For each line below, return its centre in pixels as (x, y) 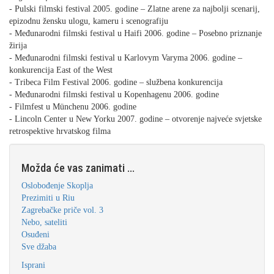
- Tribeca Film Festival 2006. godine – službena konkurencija (116, 82)
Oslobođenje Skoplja (57, 186)
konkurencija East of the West (61, 70)
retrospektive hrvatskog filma (60, 131)
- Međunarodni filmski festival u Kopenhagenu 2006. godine (114, 94)
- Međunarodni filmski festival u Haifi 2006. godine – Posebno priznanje (135, 33)
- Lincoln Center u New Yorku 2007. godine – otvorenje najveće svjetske (135, 119)
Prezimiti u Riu (48, 198)
